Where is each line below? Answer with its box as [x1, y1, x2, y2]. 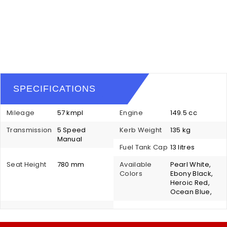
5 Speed [57, 125, 86, 135]
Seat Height [7, 159, 47, 169]
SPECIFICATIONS [13, 83, 96, 94]
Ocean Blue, [170, 186, 212, 197]
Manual [57, 134, 83, 144]
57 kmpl [57, 107, 84, 118]
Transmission [7, 125, 52, 135]
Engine [120, 107, 143, 118]
